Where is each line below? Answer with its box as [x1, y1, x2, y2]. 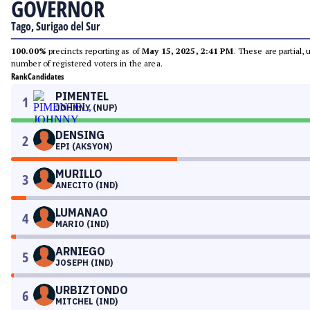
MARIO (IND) [55, 219, 109, 229]
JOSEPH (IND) [55, 257, 113, 268]
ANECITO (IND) [55, 180, 118, 190]
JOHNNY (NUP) [55, 102, 117, 113]
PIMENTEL [55, 89, 109, 103]
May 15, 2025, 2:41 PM [142, 46, 234, 56]
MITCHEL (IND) [55, 296, 118, 307]
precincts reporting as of [46, 46, 143, 56]
